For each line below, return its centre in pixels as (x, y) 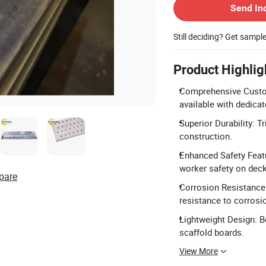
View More (199, 251)
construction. (206, 136)
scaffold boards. (212, 232)
